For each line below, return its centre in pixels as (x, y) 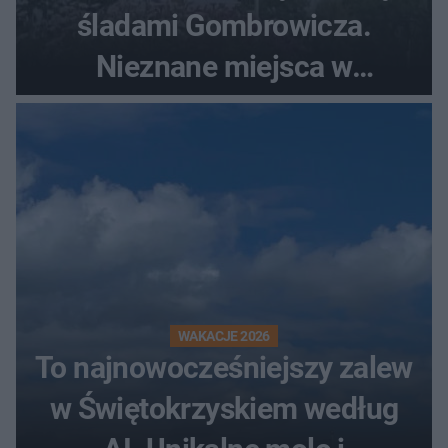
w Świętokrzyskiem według (224, 408)
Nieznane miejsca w (224, 66)
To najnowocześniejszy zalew (224, 367)
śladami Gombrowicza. (224, 25)
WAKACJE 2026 (224, 335)
